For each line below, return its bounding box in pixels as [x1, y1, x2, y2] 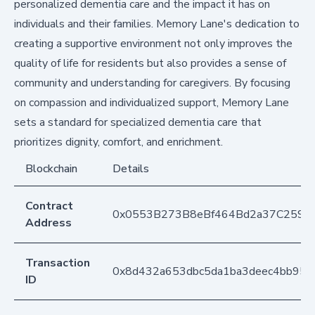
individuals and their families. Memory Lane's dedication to [14, 15, 300, 32]
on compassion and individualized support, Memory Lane [14, 94, 289, 110]
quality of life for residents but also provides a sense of [14, 55, 286, 71]
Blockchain [25, 160, 77, 176]
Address [25, 214, 72, 231]
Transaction [25, 255, 90, 271]
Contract [25, 198, 73, 214]
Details [112, 160, 149, 176]
